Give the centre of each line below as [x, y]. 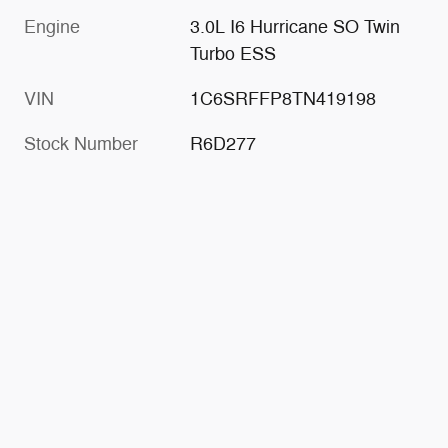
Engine [52, 27]
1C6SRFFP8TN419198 [283, 99]
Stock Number [81, 144]
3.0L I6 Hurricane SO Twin [295, 27]
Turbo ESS [233, 54]
